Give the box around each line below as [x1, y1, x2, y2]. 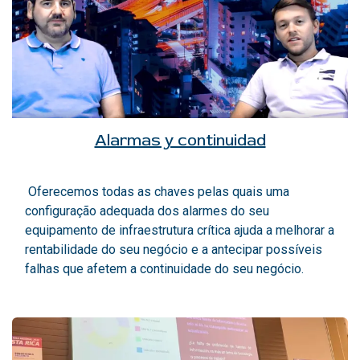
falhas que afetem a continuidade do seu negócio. [25, 260, 304, 276]
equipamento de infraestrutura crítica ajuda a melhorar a [25, 222, 334, 238]
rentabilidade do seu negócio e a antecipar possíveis [25, 241, 322, 257]
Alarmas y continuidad [94, 129, 266, 150]
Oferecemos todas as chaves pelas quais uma [25, 183, 289, 199]
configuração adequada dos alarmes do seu [25, 202, 269, 219]
